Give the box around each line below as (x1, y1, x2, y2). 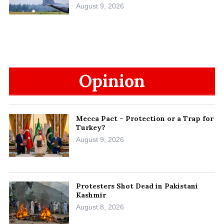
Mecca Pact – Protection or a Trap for (76, 113, 213, 123)
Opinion (79, 69, 145, 91)
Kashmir (76, 190, 106, 199)
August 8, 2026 (76, 202, 124, 211)
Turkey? (76, 122, 105, 132)
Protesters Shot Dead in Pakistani (76, 181, 198, 190)
